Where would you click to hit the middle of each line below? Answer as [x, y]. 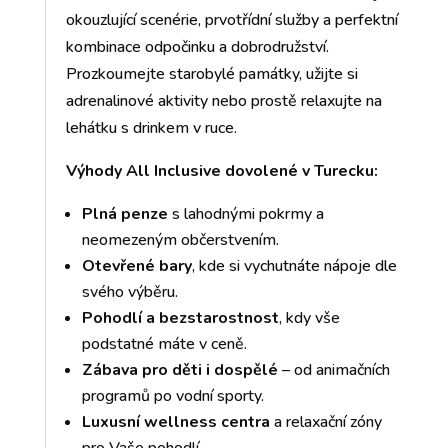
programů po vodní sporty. [172, 396]
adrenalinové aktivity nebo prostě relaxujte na [223, 101]
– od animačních [333, 370]
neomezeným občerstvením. [180, 240]
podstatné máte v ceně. [164, 344]
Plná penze [124, 214]
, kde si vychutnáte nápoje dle [294, 266]
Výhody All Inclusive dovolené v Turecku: [221, 171]
